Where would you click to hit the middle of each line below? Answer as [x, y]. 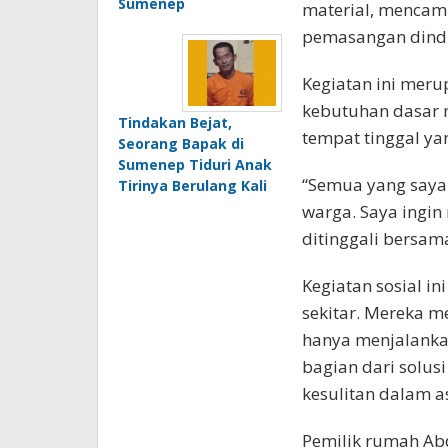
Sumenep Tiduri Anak [195, 165]
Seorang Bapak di [181, 144]
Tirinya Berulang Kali [192, 186]
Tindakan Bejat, [175, 123]
